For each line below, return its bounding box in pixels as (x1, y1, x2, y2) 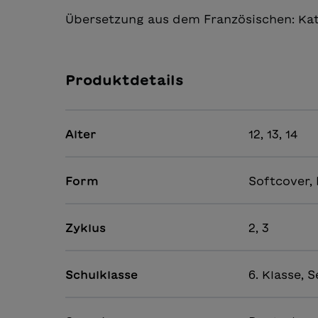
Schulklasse (65, 269, 138, 281)
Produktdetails (65, 72, 184, 87)
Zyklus (65, 222, 106, 234)
